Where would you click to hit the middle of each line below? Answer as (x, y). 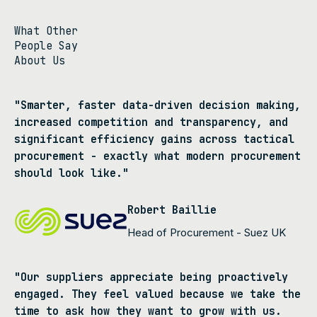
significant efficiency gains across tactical (154, 139)
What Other (46, 31)
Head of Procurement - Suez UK (207, 232)
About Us (40, 60)
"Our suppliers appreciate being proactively (151, 277)
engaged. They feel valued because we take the (157, 294)
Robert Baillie (172, 210)
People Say (46, 46)
